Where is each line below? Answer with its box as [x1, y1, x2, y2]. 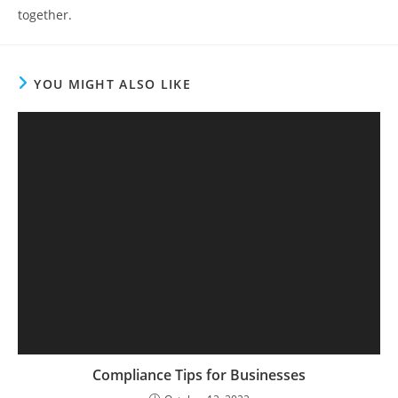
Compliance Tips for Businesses [92, 364, 306, 385]
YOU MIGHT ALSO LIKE [34, 76, 192, 93]
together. [18, 6, 72, 24]
